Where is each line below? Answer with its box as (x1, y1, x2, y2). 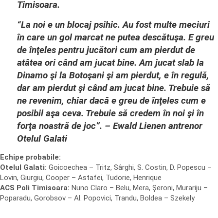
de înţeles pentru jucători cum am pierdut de (17, 44, 195, 55)
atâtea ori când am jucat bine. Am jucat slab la (17, 57, 204, 68)
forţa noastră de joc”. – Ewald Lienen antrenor (17, 120, 202, 131)
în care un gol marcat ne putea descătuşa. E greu (17, 32, 214, 43)
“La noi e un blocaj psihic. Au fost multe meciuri (17, 19, 210, 30)
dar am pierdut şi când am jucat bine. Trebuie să (17, 82, 210, 93)
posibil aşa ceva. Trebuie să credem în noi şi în (17, 108, 204, 119)
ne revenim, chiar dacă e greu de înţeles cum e (17, 95, 206, 106)
